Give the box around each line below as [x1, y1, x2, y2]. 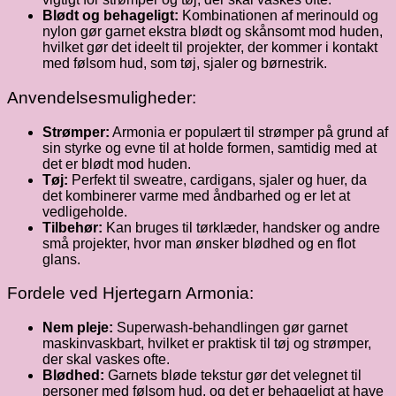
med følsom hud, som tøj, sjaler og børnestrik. [42, 56, 327, 72]
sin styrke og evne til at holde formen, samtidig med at [42, 140, 377, 156]
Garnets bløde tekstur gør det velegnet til [104, 368, 362, 384]
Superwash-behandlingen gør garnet [113, 320, 347, 336]
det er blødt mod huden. [42, 156, 191, 171]
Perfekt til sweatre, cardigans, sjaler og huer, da [68, 171, 367, 187]
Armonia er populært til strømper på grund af [110, 124, 388, 140]
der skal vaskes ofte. [42, 352, 170, 368]
